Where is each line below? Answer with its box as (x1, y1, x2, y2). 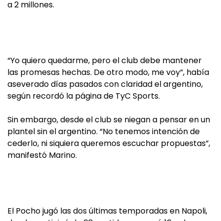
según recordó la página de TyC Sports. (7, 90, 160, 102)
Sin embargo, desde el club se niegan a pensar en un (7, 114, 210, 125)
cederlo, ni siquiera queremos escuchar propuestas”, (7, 138, 210, 149)
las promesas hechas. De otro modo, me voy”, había (7, 67, 209, 78)
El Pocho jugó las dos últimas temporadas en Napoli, (7, 205, 207, 217)
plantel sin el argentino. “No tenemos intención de (7, 126, 200, 137)
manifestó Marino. (7, 149, 77, 161)
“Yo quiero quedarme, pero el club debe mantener (7, 55, 202, 66)
